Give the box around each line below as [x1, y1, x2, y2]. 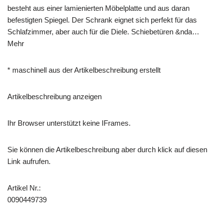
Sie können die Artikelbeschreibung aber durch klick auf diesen [7, 145, 207, 154]
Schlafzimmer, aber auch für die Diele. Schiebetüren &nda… [7, 27, 199, 36]
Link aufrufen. [7, 157, 51, 165]
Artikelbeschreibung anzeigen [7, 92, 102, 101]
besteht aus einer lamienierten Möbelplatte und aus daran [7, 4, 190, 12]
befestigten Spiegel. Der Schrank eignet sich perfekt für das [7, 16, 197, 24]
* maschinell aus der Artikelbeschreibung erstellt [7, 66, 161, 74]
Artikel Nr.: [7, 184, 41, 192]
